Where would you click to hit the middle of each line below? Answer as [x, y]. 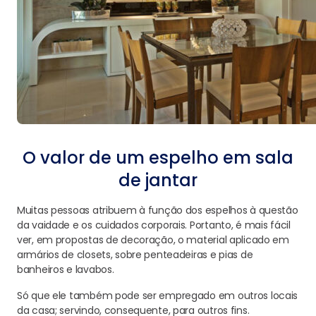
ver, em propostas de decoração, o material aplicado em [153, 240]
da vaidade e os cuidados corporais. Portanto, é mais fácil [154, 225]
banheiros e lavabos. [66, 269]
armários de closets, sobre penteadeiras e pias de [135, 255]
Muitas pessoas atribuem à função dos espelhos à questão [158, 210]
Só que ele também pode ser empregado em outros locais [158, 296]
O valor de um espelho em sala [158, 158]
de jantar [158, 180]
